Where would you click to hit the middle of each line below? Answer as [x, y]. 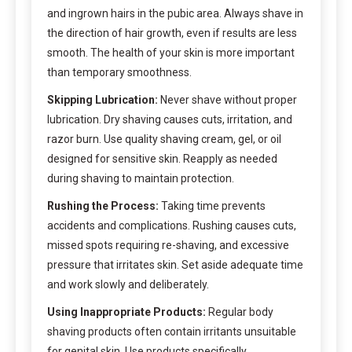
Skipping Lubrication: [103, 99]
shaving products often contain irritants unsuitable [172, 331]
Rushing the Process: [103, 205]
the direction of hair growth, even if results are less [172, 33]
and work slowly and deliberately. [128, 284]
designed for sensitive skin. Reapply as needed [162, 158]
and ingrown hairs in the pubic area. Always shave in [175, 13]
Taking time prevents [212, 205]
